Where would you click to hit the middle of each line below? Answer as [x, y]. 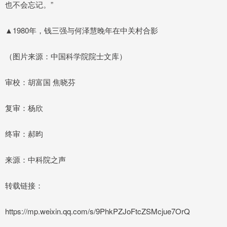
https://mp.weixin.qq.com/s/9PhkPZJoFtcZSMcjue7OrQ [98, 211]
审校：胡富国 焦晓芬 [40, 82]
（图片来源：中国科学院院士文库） [66, 56]
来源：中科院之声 [35, 159]
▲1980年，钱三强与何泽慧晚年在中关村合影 [82, 30]
